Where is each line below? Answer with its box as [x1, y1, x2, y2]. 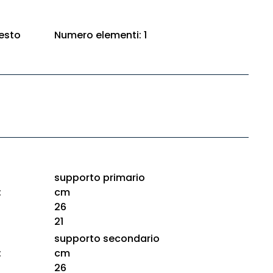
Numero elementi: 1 [54, 28, 147, 42]
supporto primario [54, 171, 145, 185]
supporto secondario [54, 232, 160, 246]
